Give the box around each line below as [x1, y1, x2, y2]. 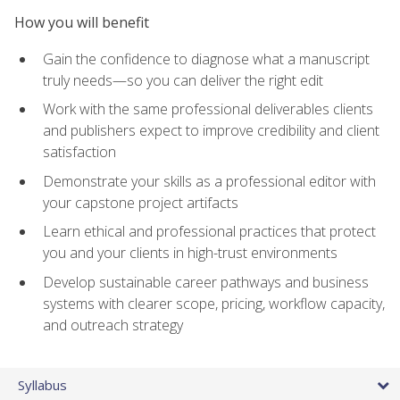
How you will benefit [14, 12, 149, 33]
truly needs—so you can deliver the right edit [43, 70, 323, 90]
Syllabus [18, 376, 67, 395]
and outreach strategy [43, 315, 183, 336]
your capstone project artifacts [43, 192, 238, 212]
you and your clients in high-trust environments [43, 243, 337, 263]
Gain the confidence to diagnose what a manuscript [43, 48, 370, 69]
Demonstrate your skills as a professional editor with [43, 171, 376, 191]
